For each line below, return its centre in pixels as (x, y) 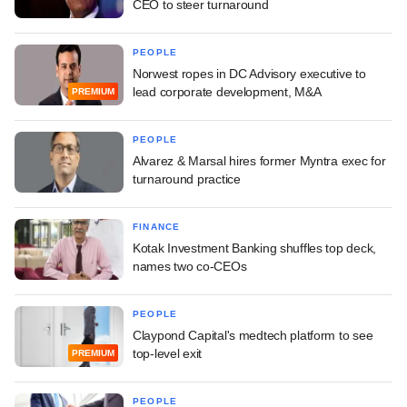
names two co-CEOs (190, 266)
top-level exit (168, 353)
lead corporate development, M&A (227, 91)
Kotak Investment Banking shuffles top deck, (254, 248)
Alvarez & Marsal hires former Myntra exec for (259, 160)
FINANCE (157, 226)
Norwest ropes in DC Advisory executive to (249, 73)
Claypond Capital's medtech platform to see (253, 335)
